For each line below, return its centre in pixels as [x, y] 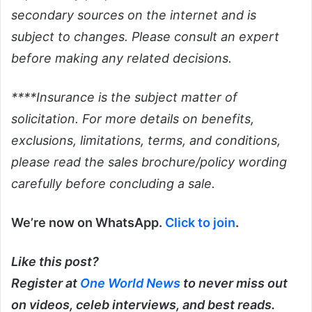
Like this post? [55, 261]
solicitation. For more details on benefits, [133, 118]
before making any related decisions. [122, 58]
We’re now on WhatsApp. [88, 222]
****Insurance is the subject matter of [124, 97]
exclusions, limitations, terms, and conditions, [146, 140]
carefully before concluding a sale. [113, 183]
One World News [130, 283]
